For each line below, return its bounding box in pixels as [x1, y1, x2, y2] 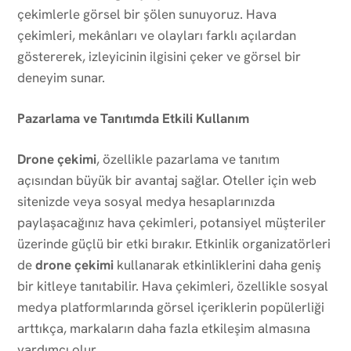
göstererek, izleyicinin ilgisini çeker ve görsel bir [17, 47, 301, 65]
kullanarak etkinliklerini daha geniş [114, 255, 321, 273]
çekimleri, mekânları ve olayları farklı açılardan [17, 26, 296, 44]
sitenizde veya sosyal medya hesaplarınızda [17, 192, 275, 210]
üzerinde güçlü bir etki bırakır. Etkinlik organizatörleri [17, 234, 331, 252]
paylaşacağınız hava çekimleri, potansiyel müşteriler [17, 213, 326, 231]
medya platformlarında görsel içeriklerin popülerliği [17, 298, 324, 316]
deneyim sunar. [17, 68, 105, 86]
